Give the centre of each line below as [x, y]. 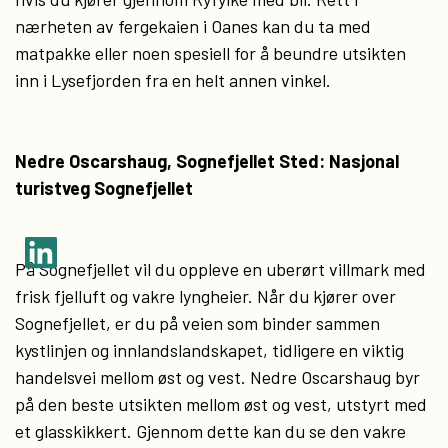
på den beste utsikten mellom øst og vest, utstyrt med [221, 404]
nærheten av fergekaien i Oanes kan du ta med [193, 26]
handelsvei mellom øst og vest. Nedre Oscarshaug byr [217, 377]
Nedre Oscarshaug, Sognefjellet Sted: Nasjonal [207, 161]
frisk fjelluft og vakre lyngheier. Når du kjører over [205, 296]
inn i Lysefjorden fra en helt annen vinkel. [173, 80]
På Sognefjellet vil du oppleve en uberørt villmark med [220, 269]
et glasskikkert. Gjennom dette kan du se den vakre [210, 431]
